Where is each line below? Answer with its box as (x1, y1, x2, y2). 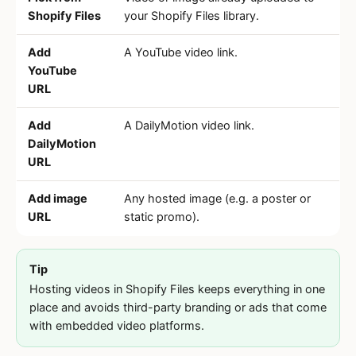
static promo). (124, 210, 199, 224)
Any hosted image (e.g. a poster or (124, 192, 311, 206)
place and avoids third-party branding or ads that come (29, 300, 327, 315)
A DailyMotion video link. (124, 118, 254, 133)
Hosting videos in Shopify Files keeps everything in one (29, 282, 325, 296)
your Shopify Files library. (124, 9, 259, 23)
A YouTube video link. (124, 45, 238, 60)
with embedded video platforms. (29, 319, 204, 333)
